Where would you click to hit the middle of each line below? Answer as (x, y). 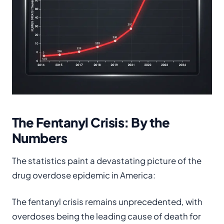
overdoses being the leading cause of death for (106, 216)
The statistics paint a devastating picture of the (107, 161)
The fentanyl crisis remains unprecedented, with (107, 202)
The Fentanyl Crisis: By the (91, 122)
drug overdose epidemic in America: (84, 175)
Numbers (40, 138)
